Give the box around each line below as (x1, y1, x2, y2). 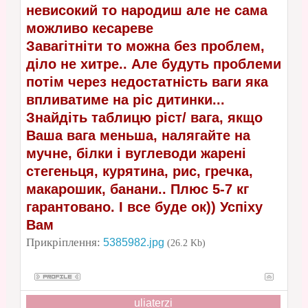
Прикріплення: (25, 235, 103, 249)
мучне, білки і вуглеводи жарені (25, 145, 246, 161)
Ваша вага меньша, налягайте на (25, 127, 250, 143)
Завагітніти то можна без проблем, (25, 38, 265, 54)
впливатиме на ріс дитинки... (25, 91, 225, 107)
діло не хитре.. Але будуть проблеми (25, 56, 281, 71)
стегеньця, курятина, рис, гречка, (25, 163, 253, 179)
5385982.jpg (102, 236, 164, 248)
